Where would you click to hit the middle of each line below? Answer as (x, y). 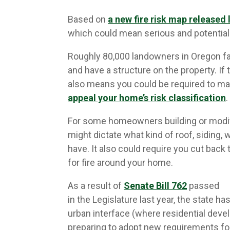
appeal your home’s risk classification (147, 98)
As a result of (96, 186)
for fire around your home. (120, 162)
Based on (88, 19)
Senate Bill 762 (155, 186)
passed (203, 186)
